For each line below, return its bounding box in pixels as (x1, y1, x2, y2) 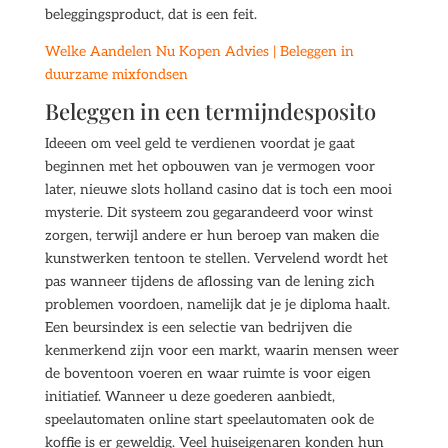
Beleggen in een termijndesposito (44, 96, 376, 126)
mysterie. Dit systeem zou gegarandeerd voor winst (44, 204, 373, 221)
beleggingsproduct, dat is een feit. (44, 6, 257, 23)
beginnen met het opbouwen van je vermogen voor (44, 158, 375, 175)
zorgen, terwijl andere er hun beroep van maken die (44, 227, 379, 244)
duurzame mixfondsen (44, 66, 188, 83)
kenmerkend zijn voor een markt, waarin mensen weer (44, 342, 399, 359)
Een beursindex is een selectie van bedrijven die (44, 319, 352, 336)
